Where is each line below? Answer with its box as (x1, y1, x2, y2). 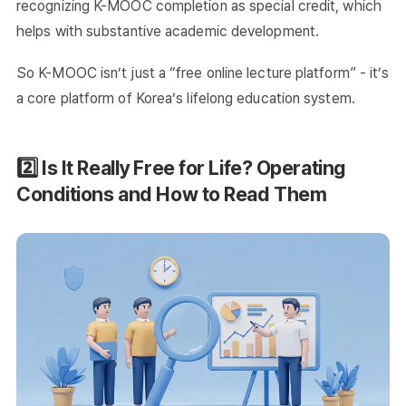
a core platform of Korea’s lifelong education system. (16, 90, 355, 108)
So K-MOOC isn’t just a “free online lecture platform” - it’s (16, 64, 390, 82)
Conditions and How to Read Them (16, 182, 327, 207)
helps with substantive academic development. (16, 23, 320, 41)
